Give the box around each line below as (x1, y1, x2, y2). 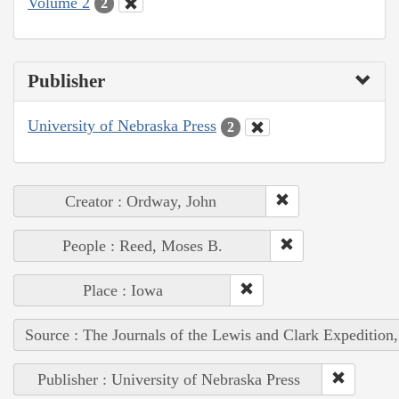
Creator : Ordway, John (64, 191, 216, 210)
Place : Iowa (82, 281, 163, 299)
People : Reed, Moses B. (62, 236, 223, 255)
